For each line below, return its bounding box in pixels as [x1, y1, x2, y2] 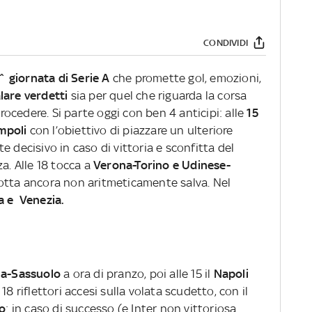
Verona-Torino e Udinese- [93, 158, 231, 173]
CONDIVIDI [203, 37, 248, 48]
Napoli [213, 267, 249, 281]
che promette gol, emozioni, [109, 71, 262, 86]
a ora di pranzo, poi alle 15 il [61, 267, 214, 281]
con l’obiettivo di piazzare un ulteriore [26, 123, 233, 138]
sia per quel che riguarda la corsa [68, 88, 247, 103]
